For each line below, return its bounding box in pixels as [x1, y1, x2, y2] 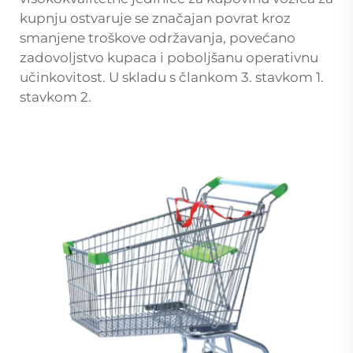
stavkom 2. [20, 88, 91, 105]
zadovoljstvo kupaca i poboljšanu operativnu [20, 49, 318, 65]
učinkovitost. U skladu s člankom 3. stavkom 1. [20, 69, 324, 85]
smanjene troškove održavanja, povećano [20, 29, 295, 46]
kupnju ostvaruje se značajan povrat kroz [20, 9, 291, 26]
